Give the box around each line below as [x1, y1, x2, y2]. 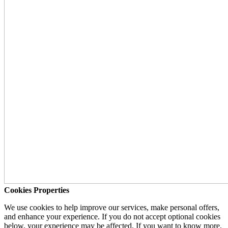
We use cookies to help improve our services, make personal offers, [4, 203, 219, 212]
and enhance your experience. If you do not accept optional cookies [4, 212, 220, 221]
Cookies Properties [4, 186, 69, 195]
